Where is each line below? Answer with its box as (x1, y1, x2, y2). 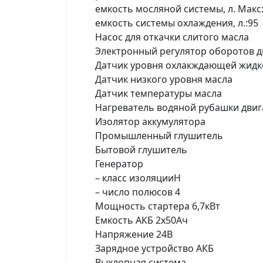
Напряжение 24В (95, 228, 173, 241)
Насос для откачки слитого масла (95, 31, 249, 43)
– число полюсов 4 (95, 186, 180, 198)
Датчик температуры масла (95, 87, 222, 100)
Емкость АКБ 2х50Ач (95, 214, 188, 227)
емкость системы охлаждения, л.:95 (95, 16, 258, 29)
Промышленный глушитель (95, 129, 223, 142)
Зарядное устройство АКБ (95, 242, 214, 255)
